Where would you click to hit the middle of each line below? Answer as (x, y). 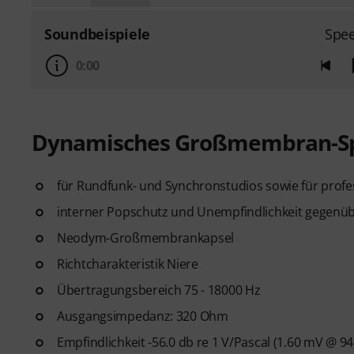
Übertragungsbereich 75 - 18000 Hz (159, 290)
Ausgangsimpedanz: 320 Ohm (143, 316)
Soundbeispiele (97, 34)
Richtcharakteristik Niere (128, 264)
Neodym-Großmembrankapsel (146, 238)
